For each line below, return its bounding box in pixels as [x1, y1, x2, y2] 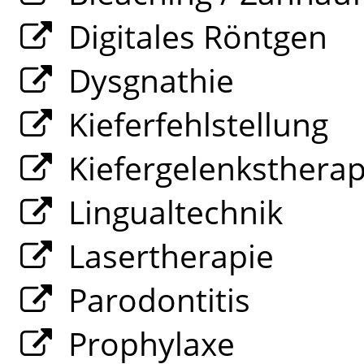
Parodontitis [59, 277, 250, 322]
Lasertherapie [59, 233, 274, 278]
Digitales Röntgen [59, 14, 327, 58]
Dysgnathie [59, 58, 234, 102]
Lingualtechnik [59, 189, 283, 234]
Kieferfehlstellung [59, 102, 328, 146]
